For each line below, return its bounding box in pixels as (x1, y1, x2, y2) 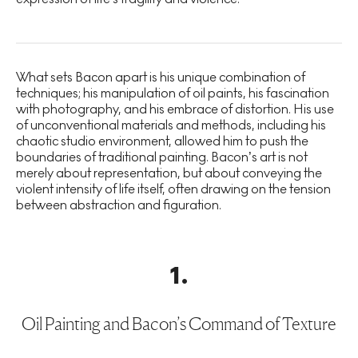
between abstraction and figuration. (16, 197, 221, 213)
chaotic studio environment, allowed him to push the (16, 133, 308, 149)
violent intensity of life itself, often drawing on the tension (16, 181, 331, 197)
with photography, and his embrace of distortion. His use (16, 101, 334, 117)
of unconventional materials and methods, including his (16, 117, 326, 133)
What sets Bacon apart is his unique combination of (16, 70, 305, 85)
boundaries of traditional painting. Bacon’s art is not (16, 149, 308, 165)
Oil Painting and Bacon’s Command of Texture (22, 313, 336, 334)
